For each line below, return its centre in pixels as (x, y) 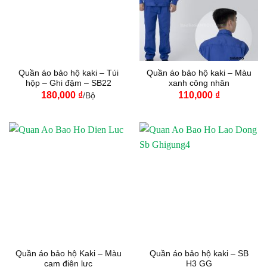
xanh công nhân (199, 83)
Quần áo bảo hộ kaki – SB (199, 253)
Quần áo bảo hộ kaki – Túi (68, 73)
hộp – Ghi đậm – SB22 (68, 83)
